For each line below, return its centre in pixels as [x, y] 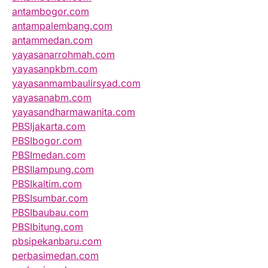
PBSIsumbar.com [50, 198]
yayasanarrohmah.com [63, 55]
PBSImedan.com [49, 155]
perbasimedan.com [55, 256]
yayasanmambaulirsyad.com [76, 83]
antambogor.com [51, 12]
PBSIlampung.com [53, 170]
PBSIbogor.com [47, 141]
